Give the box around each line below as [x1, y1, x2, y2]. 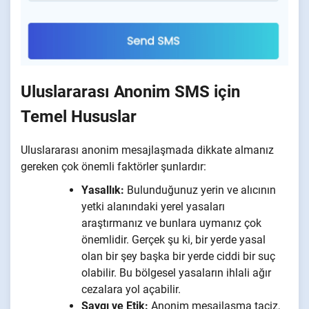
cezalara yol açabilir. [81, 283, 181, 297]
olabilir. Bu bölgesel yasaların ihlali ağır [81, 266, 271, 280]
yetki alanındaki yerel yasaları [81, 200, 225, 214]
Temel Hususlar [21, 106, 137, 126]
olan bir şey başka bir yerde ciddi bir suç [81, 250, 275, 263]
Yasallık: [81, 183, 124, 197]
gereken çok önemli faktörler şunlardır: [21, 160, 206, 174]
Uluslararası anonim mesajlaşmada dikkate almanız [21, 143, 274, 157]
